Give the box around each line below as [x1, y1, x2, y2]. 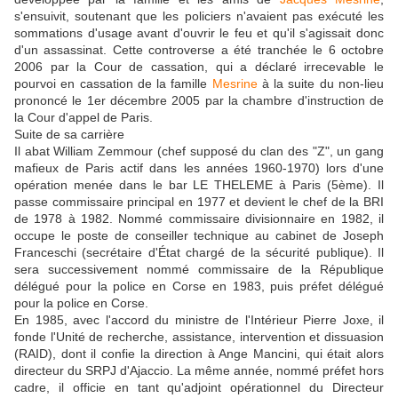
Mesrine [211, 76, 258, 92]
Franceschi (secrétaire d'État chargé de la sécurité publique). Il [14, 245, 384, 260]
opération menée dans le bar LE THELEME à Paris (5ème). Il [14, 178, 384, 193]
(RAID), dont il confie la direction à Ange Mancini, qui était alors [14, 346, 384, 362]
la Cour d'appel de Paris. [14, 110, 156, 125]
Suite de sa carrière [14, 127, 124, 142]
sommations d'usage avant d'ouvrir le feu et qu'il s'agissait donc [14, 26, 384, 41]
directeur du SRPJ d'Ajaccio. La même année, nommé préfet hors [14, 363, 384, 378]
